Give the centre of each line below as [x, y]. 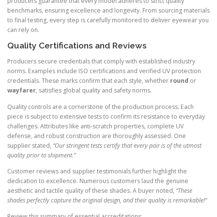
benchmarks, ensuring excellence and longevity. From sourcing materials [108, 11]
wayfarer [22, 91]
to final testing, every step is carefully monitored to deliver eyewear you [108, 20]
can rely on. [23, 30]
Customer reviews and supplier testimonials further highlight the [97, 171]
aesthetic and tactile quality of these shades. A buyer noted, [92, 190]
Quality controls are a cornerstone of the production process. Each [101, 107]
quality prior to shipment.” [41, 155]
